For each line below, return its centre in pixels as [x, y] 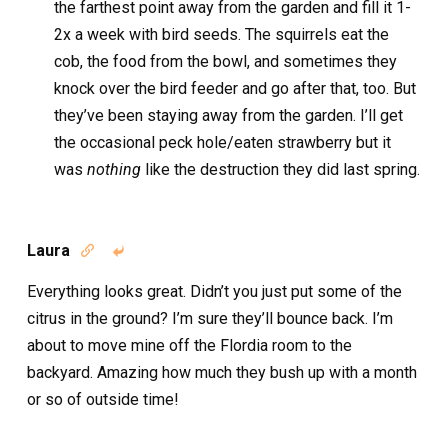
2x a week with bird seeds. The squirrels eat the [221, 34]
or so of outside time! [103, 399]
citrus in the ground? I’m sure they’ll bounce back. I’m [210, 318]
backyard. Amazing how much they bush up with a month [222, 372]
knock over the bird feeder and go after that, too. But [235, 88]
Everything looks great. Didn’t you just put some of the [214, 291]
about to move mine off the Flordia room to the [189, 345]
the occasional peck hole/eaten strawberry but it [222, 142]
